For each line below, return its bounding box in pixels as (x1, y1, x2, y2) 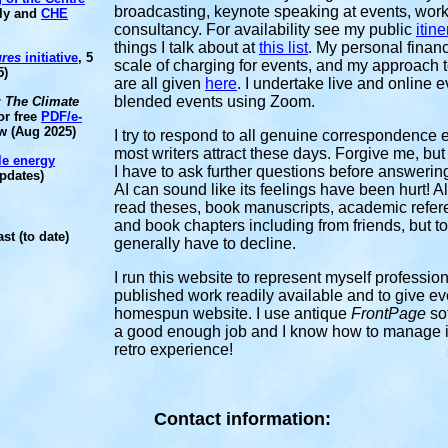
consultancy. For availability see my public (114, 21, 416, 38)
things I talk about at (114, 39, 259, 56)
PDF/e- (41, 109, 82, 124)
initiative (21, 50, 78, 65)
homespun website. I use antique (114, 305, 351, 322)
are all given (114, 75, 205, 92)
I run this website (114, 269, 237, 286)
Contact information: (154, 409, 331, 429)
